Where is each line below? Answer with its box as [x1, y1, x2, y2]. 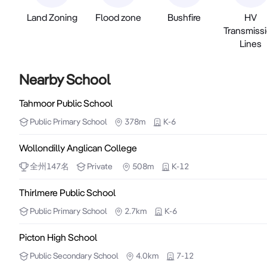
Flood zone [95, 12, 141, 23]
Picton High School [19, 232, 97, 243]
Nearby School [19, 72, 110, 88]
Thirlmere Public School [19, 187, 116, 198]
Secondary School [53, 251, 118, 260]
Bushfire [167, 12, 201, 23]
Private [87, 162, 113, 171]
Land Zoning [26, 12, 77, 23]
